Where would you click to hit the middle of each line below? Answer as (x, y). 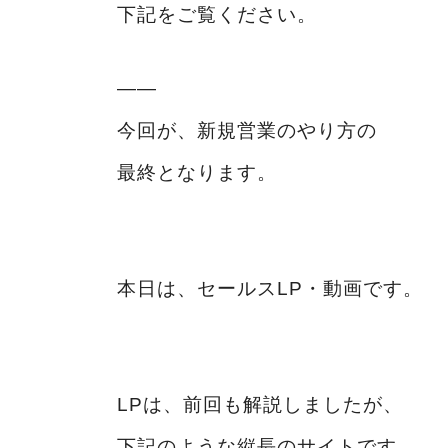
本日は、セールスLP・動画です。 (270, 288)
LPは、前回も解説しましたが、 (260, 404)
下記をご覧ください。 (217, 14)
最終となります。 (197, 172)
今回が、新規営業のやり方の (247, 130)
